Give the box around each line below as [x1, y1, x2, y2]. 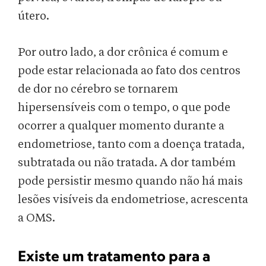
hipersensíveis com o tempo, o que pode [18, 102, 230, 114]
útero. [18, 10, 52, 23]
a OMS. [18, 212, 55, 224]
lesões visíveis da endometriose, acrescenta [18, 194, 248, 206]
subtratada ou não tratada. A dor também [18, 157, 236, 169]
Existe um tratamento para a [18, 247, 210, 265]
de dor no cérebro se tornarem [18, 83, 178, 96]
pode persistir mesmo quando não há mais [18, 175, 243, 188]
